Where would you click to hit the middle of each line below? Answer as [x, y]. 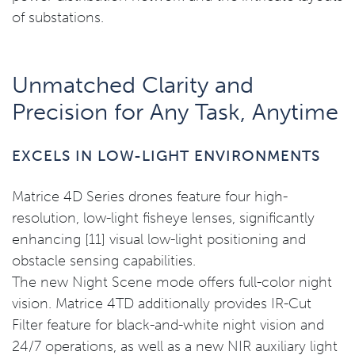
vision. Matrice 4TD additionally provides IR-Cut [162, 303]
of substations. [58, 17]
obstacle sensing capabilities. [104, 261]
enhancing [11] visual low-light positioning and [159, 239]
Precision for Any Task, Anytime [175, 112]
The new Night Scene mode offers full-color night [172, 282]
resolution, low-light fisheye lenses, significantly [163, 218]
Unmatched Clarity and [133, 85]
